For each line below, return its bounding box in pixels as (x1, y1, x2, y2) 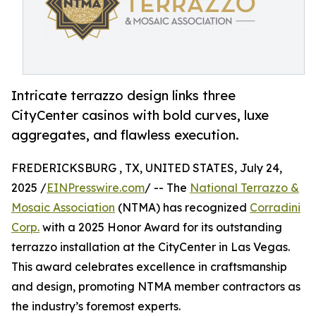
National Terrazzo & (190, 181, 299, 195)
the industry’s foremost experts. (11, 299, 181, 314)
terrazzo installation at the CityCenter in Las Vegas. (11, 240, 290, 255)
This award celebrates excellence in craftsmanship (11, 260, 287, 274)
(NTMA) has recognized (115, 200, 250, 215)
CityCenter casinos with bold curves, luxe (11, 107, 269, 123)
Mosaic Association (11, 200, 115, 215)
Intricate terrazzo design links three (11, 87, 236, 104)
